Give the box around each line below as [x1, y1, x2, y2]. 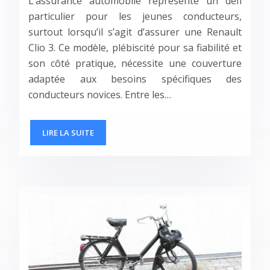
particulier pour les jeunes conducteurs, [28, 10, 242, 24]
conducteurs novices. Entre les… [28, 88, 171, 102]
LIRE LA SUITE [42, 127, 94, 139]
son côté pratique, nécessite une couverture [28, 57, 242, 71]
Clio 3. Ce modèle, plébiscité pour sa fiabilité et [28, 41, 242, 55]
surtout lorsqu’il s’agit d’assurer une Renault [28, 25, 242, 39]
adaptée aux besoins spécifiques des [28, 72, 242, 86]
